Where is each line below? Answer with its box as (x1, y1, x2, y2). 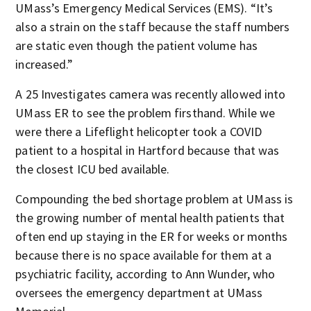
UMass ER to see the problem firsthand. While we (15, 105, 276, 121)
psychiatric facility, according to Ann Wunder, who (15, 266, 276, 282)
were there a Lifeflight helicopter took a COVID (15, 124, 262, 140)
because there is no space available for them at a (15, 247, 272, 263)
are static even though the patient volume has (15, 37, 258, 53)
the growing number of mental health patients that (15, 210, 285, 226)
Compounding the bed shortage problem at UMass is (15, 191, 294, 207)
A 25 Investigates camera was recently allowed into (15, 86, 286, 102)
